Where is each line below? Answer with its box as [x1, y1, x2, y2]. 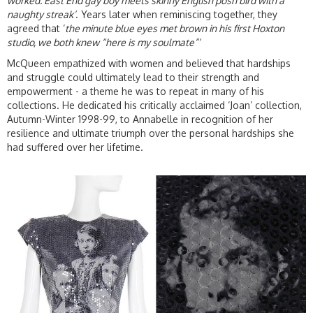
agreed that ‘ [7, 22, 65, 34]
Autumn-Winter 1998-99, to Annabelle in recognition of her [7, 112, 273, 125]
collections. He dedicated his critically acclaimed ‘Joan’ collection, [7, 99, 302, 111]
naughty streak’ [7, 8, 75, 20]
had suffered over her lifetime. [7, 140, 143, 153]
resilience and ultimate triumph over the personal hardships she [7, 126, 294, 139]
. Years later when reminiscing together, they [75, 8, 277, 20]
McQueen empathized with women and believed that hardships [7, 57, 291, 69]
